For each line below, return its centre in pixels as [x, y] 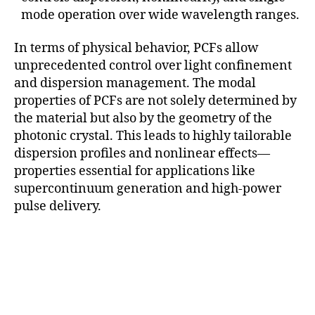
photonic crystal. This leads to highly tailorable [153, 136]
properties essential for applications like [135, 172]
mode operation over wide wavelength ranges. [160, 15]
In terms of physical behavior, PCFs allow [136, 49]
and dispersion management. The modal [135, 84]
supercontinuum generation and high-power [148, 189]
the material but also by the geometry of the [143, 119]
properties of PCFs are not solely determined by [155, 101]
